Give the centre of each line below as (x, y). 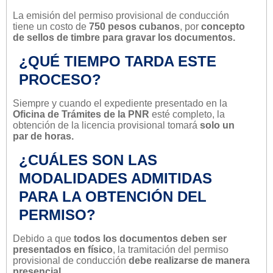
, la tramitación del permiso (171, 249)
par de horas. (43, 136)
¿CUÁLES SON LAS (88, 160)
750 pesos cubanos (134, 26)
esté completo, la (187, 114)
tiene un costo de (51, 26)
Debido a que (43, 238)
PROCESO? (60, 79)
